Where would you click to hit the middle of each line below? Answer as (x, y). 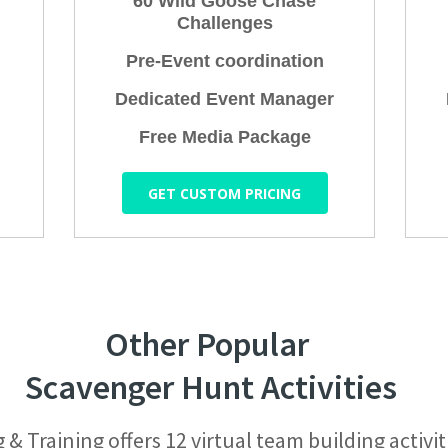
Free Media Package (224, 137)
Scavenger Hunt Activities (210, 387)
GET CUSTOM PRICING (224, 193)
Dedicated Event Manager (224, 99)
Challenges (224, 23)
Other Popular (210, 344)
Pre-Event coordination (224, 61)
